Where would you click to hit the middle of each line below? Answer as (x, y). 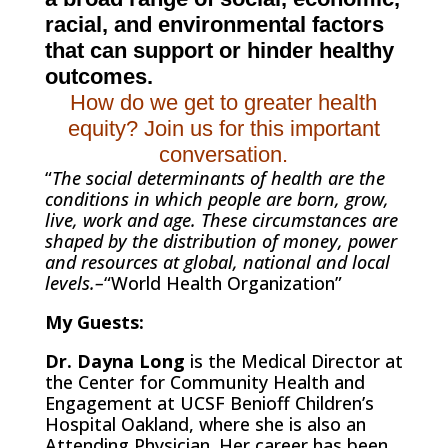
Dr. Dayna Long (114, 360)
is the (212, 360)
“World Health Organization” (222, 282)
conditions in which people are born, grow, (216, 198)
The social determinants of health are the (218, 177)
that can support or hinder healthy (219, 50)
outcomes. (98, 76)
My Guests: (94, 321)
